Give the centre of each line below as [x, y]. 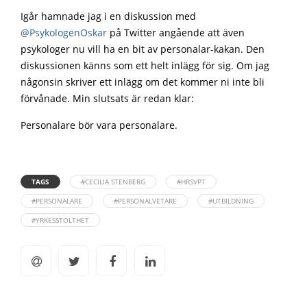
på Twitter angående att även [176, 33]
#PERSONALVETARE [145, 201]
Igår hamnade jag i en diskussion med [108, 16]
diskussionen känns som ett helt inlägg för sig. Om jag [145, 66]
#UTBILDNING [231, 201]
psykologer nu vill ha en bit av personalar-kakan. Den [143, 49]
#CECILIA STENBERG [113, 182]
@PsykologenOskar [64, 33]
